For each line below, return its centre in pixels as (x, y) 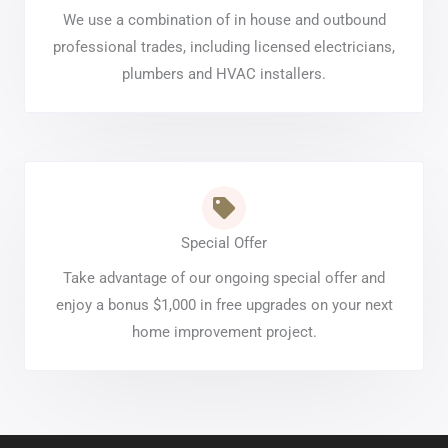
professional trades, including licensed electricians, (224, 46)
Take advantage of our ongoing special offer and (224, 277)
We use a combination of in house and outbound (224, 19)
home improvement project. (224, 331)
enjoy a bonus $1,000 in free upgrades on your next (224, 304)
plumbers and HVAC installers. (224, 73)
